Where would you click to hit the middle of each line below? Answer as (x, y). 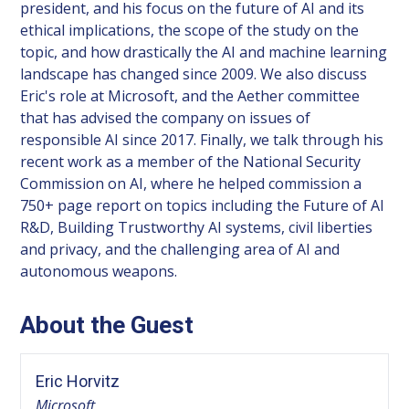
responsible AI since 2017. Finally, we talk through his (202, 139)
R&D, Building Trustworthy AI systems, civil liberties (197, 227)
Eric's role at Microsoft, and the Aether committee (190, 95)
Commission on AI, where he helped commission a (191, 183)
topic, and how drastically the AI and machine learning (204, 52)
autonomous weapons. (99, 271)
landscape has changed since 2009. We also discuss (194, 73)
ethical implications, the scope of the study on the (190, 30)
